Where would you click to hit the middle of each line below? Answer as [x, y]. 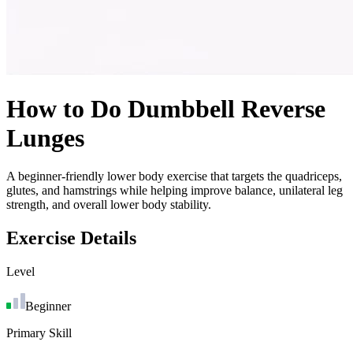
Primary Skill [39, 333]
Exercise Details [71, 238]
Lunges [45, 137]
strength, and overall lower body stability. [109, 205]
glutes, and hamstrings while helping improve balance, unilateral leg [175, 191]
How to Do [67, 108]
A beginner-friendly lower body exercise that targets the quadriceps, [174, 176]
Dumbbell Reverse [227, 108]
